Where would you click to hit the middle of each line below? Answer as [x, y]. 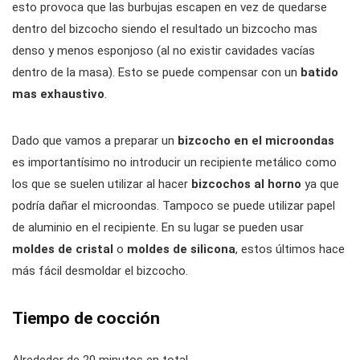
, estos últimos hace [290, 249]
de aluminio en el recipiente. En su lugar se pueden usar [158, 227]
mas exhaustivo [58, 94]
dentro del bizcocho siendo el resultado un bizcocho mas [165, 29]
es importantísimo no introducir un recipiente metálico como [174, 162]
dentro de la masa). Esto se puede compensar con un [156, 72]
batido [319, 72]
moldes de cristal [63, 249]
